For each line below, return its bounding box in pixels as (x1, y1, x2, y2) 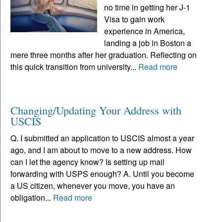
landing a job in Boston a (104, 37, 192, 49)
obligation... (10, 192, 53, 204)
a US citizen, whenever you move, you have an (10, 180, 175, 192)
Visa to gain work (104, 13, 165, 25)
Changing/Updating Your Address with (10, 103, 181, 118)
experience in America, (104, 25, 185, 37)
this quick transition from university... (10, 61, 138, 73)
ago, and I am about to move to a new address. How (10, 144, 192, 156)
